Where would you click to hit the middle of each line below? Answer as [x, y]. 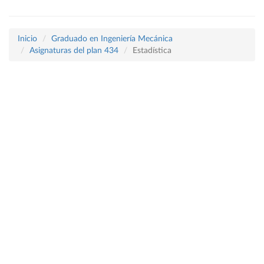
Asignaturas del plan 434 [74, 51]
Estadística [152, 51]
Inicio [27, 39]
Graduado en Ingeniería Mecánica [112, 39]
